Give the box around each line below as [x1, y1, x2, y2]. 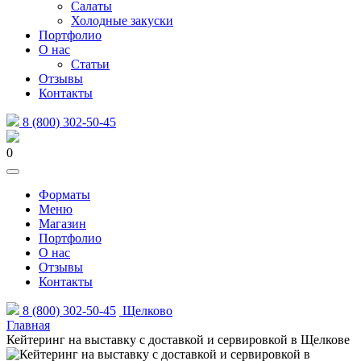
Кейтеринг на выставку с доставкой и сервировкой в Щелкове [6, 333, 350, 346]
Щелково [119, 304, 172, 317]
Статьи [71, 57, 110, 71]
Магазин [39, 217, 86, 230]
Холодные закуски [71, 14, 173, 27]
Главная [6, 318, 50, 332]
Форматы [39, 188, 90, 201]
